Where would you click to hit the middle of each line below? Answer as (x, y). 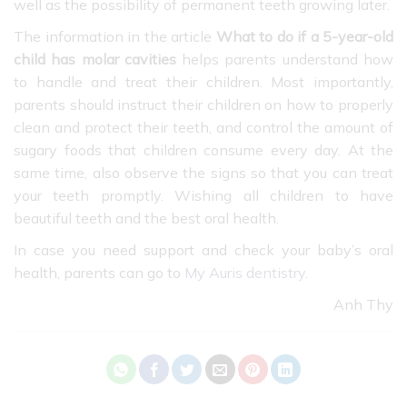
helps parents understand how (285, 59)
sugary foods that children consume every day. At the (203, 149)
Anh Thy (363, 304)
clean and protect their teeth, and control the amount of (203, 127)
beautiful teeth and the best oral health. (148, 218)
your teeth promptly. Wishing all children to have (203, 195)
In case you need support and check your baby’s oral (203, 249)
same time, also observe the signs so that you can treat (203, 172)
